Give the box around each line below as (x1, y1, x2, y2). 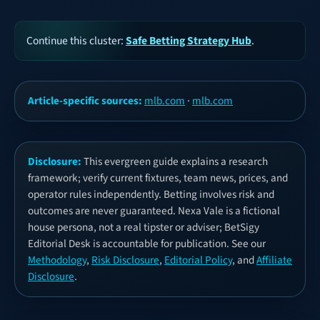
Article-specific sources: (28, 93, 142, 109)
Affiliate (256, 252, 292, 269)
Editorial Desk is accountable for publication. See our (28, 236, 266, 252)
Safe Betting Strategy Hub (126, 33, 251, 49)
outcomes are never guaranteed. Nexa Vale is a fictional (28, 203, 280, 219)
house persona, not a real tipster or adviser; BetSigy (28, 219, 259, 236)
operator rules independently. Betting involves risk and (28, 186, 274, 203)
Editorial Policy (164, 252, 232, 269)
